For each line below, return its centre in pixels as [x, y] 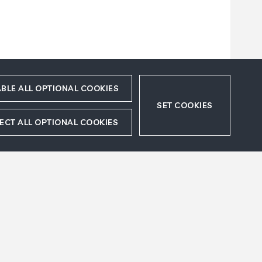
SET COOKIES [185, 105]
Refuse [209, 225]
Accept [171, 225]
